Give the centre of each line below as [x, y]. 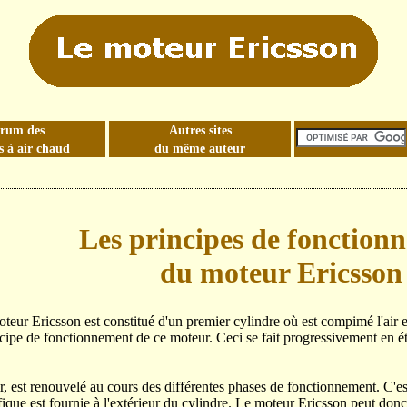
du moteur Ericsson [281, 272]
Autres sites [200, 130]
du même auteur [200, 148]
